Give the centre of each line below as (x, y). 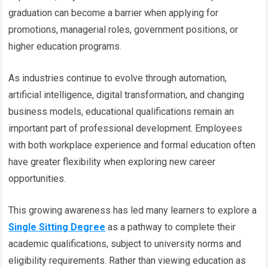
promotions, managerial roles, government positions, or (124, 29)
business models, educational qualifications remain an (121, 111)
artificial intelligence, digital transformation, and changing (127, 95)
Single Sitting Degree (57, 227)
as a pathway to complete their (171, 227)
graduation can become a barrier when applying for (114, 13)
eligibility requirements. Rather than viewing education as (127, 260)
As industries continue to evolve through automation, (118, 78)
